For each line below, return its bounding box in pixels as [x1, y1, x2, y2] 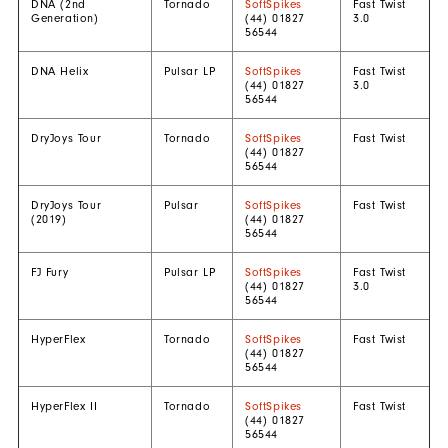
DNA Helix [30, 63, 89, 78]
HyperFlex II [30, 398, 98, 413]
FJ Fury [30, 264, 69, 279]
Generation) [30, 10, 99, 25]
